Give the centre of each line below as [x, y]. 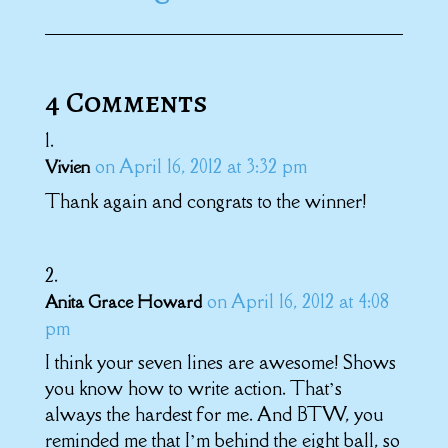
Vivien [67, 166]
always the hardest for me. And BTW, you [213, 413]
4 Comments [126, 101]
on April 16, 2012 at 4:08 [297, 300]
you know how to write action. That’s [193, 387]
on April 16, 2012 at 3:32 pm [200, 165]
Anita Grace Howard [123, 301]
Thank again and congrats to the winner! [205, 200]
